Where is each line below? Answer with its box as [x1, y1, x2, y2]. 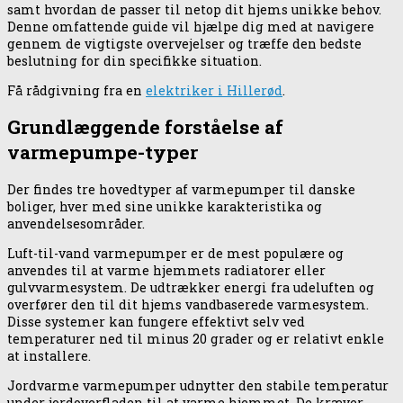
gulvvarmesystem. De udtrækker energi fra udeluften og [7, 278, 374, 296]
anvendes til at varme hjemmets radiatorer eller [7, 261, 326, 279]
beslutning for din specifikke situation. [7, 51, 262, 69]
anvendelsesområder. [7, 214, 145, 232]
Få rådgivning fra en [7, 81, 146, 99]
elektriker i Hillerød [146, 81, 282, 99]
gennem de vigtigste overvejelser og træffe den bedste [7, 34, 362, 52]
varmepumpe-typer [7, 139, 198, 166]
